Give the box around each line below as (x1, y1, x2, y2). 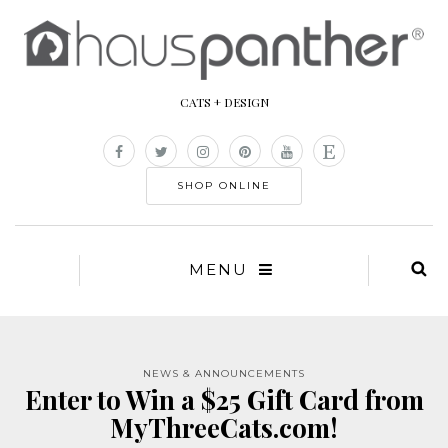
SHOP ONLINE (177, 179, 271, 193)
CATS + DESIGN (179, 94, 269, 111)
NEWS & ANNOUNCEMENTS (143, 367, 305, 381)
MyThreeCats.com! (110, 410, 338, 446)
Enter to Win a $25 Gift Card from (24, 382, 424, 418)
